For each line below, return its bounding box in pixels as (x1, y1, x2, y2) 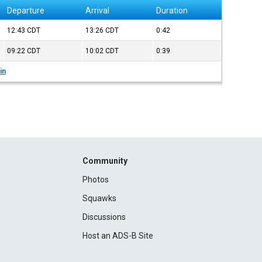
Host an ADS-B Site (82, 231, 153, 240)
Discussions (82, 212, 126, 222)
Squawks (82, 194, 116, 203)
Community (82, 156, 127, 166)
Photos (82, 175, 109, 184)
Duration (156, 6, 188, 15)
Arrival (85, 6, 110, 15)
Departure (7, 6, 45, 15)
